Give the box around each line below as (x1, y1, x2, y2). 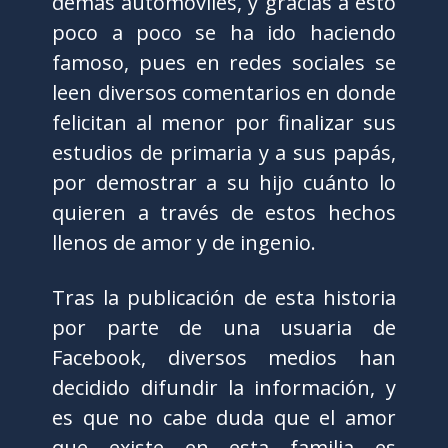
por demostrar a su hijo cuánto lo (52, 169, 396, 196)
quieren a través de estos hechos (52, 199, 396, 226)
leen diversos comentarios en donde (52, 79, 396, 106)
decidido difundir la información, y (52, 374, 396, 401)
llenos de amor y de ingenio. (52, 229, 317, 256)
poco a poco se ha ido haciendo (52, 19, 396, 46)
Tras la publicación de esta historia (52, 284, 396, 311)
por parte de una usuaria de (52, 314, 396, 341)
